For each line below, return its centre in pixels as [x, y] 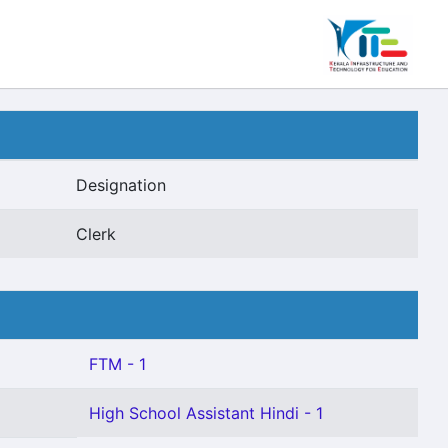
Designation [121, 185]
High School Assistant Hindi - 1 [206, 413]
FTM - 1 [117, 364]
